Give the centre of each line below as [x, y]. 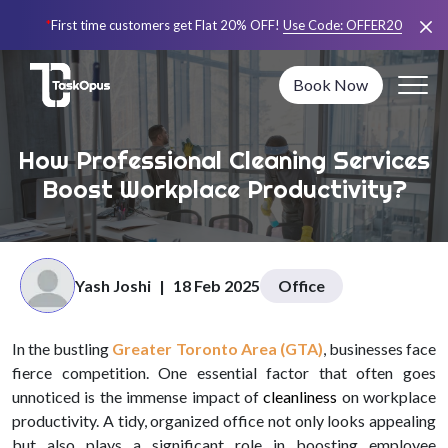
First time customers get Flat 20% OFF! [165, 24]
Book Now [331, 85]
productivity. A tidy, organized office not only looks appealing [224, 420]
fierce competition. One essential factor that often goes [224, 372]
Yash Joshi [113, 285]
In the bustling [62, 348]
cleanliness [300, 396]
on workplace [386, 396]
